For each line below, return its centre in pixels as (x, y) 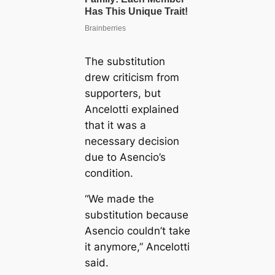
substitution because (136, 215)
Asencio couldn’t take (137, 231)
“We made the (119, 199)
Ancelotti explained (132, 109)
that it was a (115, 125)
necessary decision (132, 141)
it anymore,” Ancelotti (137, 247)
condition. (109, 173)
